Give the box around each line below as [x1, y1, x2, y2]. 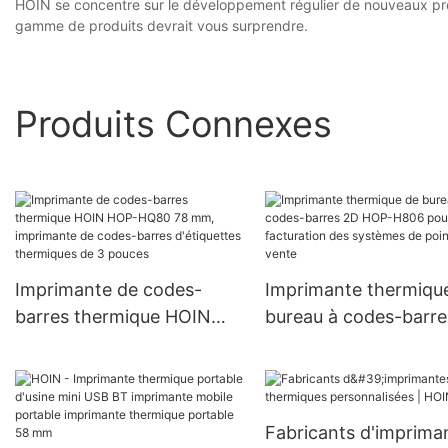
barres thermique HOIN [15, 306, 211, 328]
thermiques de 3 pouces [15, 414, 218, 436]
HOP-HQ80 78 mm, [15, 333, 177, 355]
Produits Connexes [15, 101, 332, 146]
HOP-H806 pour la [264, 333, 419, 355]
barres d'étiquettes [15, 387, 174, 409]
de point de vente [264, 387, 414, 409]
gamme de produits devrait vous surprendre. [15, 17, 308, 35]
